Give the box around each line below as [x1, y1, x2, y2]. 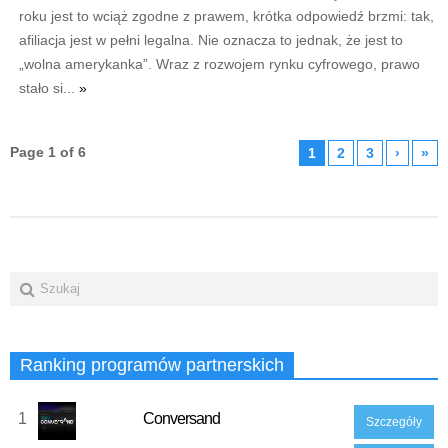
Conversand [142, 409, 220, 427]
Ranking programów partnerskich [20, 354, 284, 375]
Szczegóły [366, 414, 422, 429]
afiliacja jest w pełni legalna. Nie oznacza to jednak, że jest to [18, 31, 403, 48]
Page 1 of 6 [10, 143, 86, 160]
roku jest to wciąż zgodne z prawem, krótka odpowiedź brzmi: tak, [18, 7, 434, 24]
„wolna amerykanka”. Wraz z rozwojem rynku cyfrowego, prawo [18, 55, 420, 72]
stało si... [18, 79, 79, 96]
